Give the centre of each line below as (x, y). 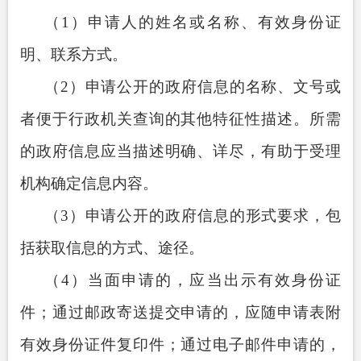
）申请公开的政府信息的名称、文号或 (205, 86)
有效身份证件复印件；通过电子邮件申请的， (180, 344)
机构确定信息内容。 (89, 183)
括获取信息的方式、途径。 (112, 247)
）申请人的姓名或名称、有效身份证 (205, 22)
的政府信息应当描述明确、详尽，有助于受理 (180, 151)
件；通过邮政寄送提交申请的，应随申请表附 (180, 312)
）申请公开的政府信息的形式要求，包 (205, 215)
